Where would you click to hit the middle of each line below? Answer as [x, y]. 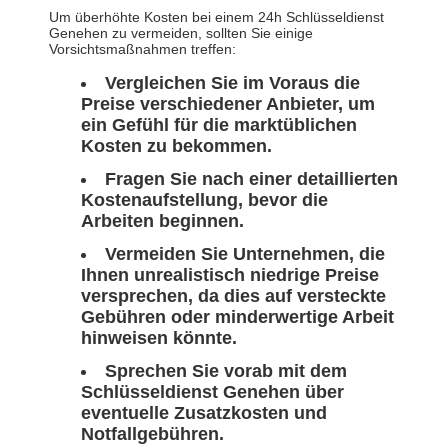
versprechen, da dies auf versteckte [233, 296]
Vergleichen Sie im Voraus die [232, 83]
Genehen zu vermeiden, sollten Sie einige [181, 33]
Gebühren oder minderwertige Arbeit [237, 317]
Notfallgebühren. [152, 434]
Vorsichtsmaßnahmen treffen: [142, 49]
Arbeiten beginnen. [162, 221]
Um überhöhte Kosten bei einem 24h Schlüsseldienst [216, 17]
